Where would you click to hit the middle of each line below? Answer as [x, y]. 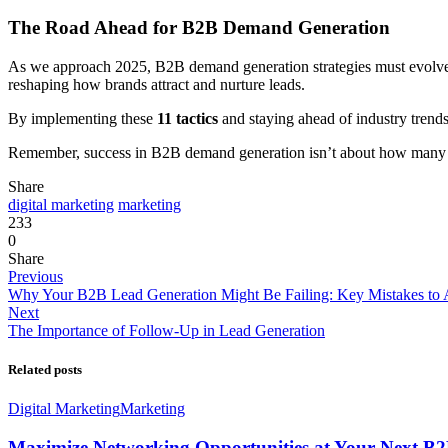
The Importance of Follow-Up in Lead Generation [166, 331]
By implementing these [82, 119]
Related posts [45, 370]
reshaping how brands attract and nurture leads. [156, 85]
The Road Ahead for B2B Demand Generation [199, 28]
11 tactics [187, 119]
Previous [35, 277]
